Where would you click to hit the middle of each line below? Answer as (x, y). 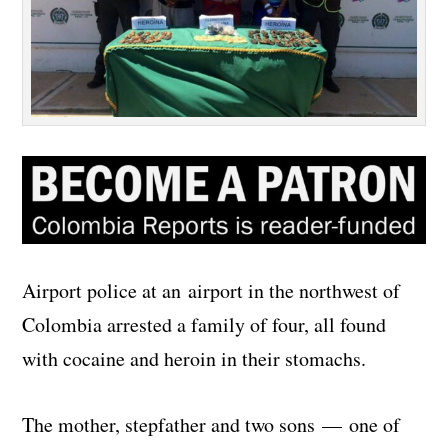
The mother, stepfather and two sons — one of (211, 425)
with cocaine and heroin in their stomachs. (194, 359)
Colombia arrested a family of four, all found (204, 325)
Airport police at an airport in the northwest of (211, 291)
